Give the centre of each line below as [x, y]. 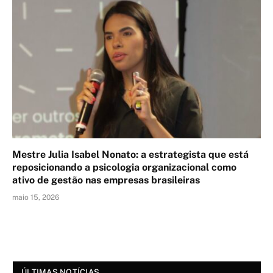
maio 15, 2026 [36, 197]
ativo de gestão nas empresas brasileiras [106, 180]
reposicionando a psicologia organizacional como [124, 167]
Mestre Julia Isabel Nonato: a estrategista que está [130, 154]
